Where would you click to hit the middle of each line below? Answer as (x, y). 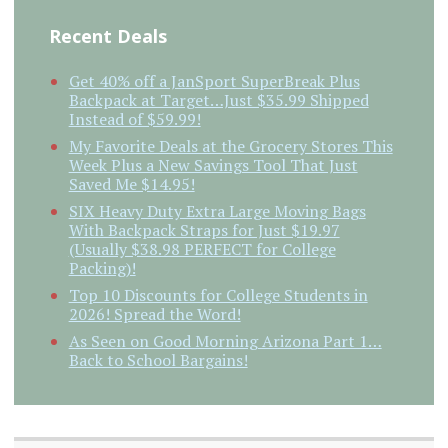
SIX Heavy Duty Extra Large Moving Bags (217, 210)
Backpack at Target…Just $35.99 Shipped (218, 99)
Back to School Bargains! (158, 359)
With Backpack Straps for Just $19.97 (204, 229)
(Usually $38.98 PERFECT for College (202, 248)
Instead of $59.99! (134, 118)
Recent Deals (107, 35)
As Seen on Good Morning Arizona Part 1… (225, 340)
